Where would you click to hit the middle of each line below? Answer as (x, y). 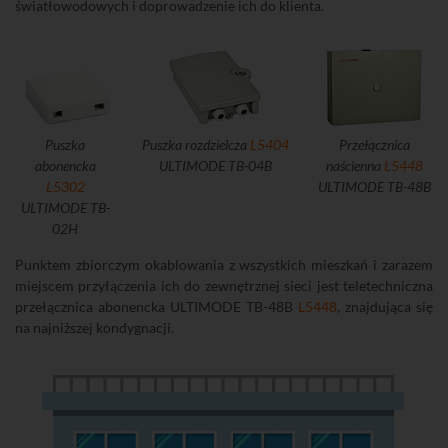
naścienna (354, 165)
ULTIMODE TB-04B (215, 165)
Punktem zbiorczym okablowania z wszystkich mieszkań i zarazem (224, 264)
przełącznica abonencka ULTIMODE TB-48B (156, 306)
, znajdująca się (385, 306)
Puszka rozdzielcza (195, 144)
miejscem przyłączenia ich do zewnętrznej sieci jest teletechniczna (224, 285)
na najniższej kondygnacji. (94, 327)
